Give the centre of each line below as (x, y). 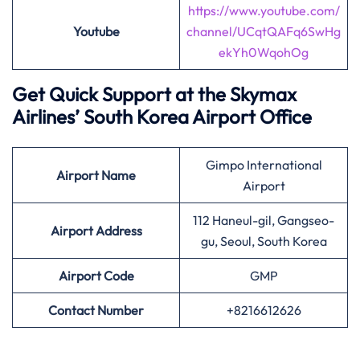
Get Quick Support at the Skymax (154, 94)
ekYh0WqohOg (264, 52)
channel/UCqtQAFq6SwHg (264, 31)
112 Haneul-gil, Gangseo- (264, 220)
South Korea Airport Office (196, 117)
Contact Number (96, 310)
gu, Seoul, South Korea (264, 241)
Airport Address (96, 231)
